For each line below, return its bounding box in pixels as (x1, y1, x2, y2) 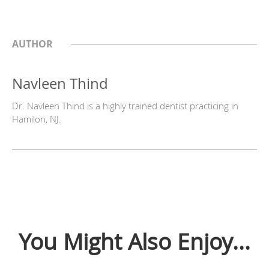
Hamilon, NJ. (12, 112, 61, 125)
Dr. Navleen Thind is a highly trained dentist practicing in (12, 99, 238, 112)
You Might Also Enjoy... (19, 226, 250, 256)
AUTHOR (12, 37, 53, 50)
